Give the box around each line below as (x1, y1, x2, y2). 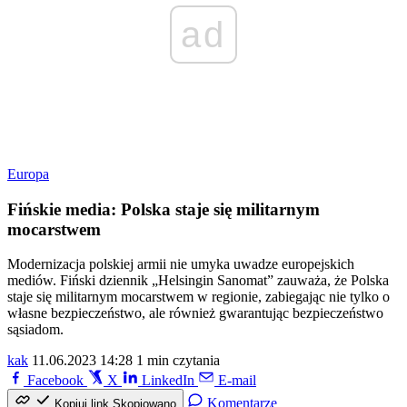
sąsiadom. (7, 322, 64, 338)
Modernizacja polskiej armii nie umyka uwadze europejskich (7, 256, 354, 273)
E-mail (218, 372, 256, 389)
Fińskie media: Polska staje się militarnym (7, 199, 320, 219)
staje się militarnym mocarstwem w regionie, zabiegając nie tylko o (7, 289, 390, 305)
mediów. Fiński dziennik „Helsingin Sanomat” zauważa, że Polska (7, 273, 389, 289)
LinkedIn (142, 372, 194, 389)
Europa (7, 166, 49, 182)
